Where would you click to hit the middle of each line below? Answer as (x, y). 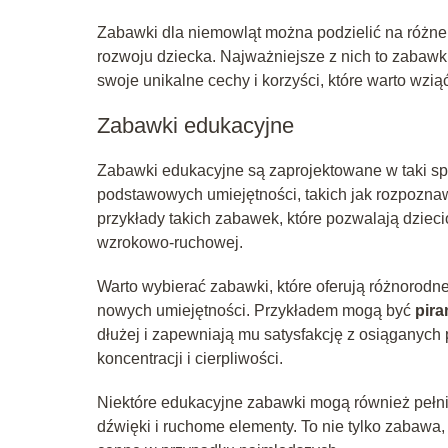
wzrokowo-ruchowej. (170, 242)
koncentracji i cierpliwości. (190, 358)
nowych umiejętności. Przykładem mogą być (256, 310)
